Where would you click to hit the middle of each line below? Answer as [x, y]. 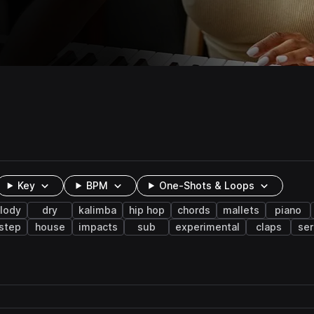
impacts [98, 227]
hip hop [147, 210]
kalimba [97, 210]
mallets [241, 210]
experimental [207, 227]
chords [194, 210]
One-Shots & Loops [207, 186]
